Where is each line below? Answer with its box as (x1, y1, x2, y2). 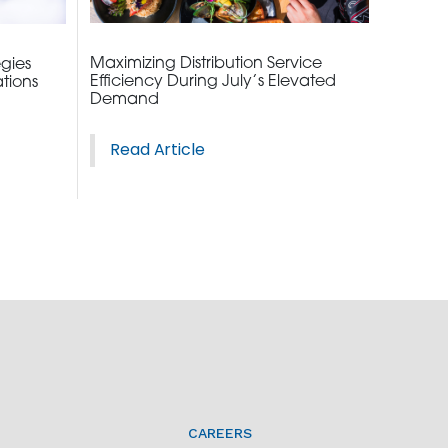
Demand (90, 91, 160, 108)
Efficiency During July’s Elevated (90, 73, 337, 90)
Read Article (110, 138, 205, 162)
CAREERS (187, 424, 252, 441)
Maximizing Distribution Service (90, 55, 323, 72)
